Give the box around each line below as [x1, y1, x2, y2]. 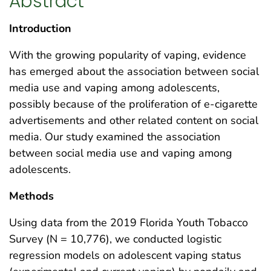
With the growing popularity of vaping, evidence [9, 47, 246, 62]
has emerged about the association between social [9, 64, 259, 79]
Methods [9, 188, 54, 203]
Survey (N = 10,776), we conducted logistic [9, 231, 221, 246]
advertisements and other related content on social [9, 113, 258, 128]
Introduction [9, 21, 71, 36]
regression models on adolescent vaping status [9, 247, 241, 263]
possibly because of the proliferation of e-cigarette [9, 96, 258, 111]
